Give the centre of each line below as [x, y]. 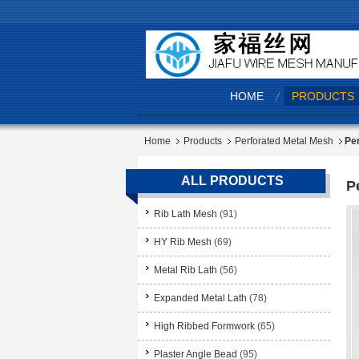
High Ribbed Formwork [204, 326]
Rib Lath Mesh [186, 214]
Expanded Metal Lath [200, 298]
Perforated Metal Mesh [284, 141]
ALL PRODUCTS [232, 181]
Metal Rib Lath [186, 270]
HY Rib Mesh [183, 242]
